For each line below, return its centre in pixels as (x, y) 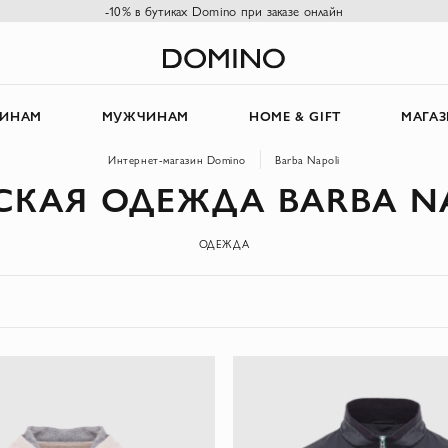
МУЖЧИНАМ (145, 116)
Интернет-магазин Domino (177, 159)
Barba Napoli (307, 159)
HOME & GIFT (295, 116)
